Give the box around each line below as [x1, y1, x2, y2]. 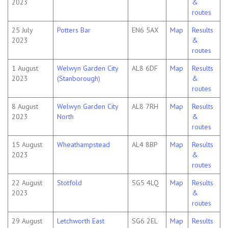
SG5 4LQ [132, 178, 159, 188]
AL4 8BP [132, 140, 158, 150]
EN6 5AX [132, 25, 159, 35]
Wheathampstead [57, 140, 110, 150]
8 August [12, 102, 38, 111]
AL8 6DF [132, 64, 158, 73]
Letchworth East [57, 216, 104, 226]
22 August [12, 178, 42, 188]
